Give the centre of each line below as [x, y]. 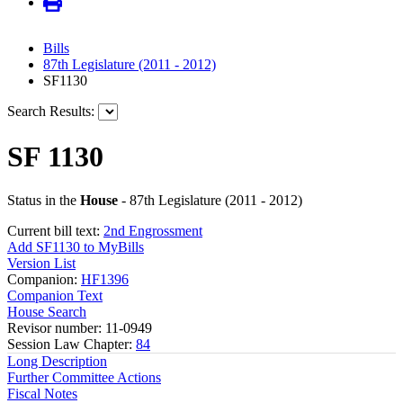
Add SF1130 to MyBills [76, 247]
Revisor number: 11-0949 [80, 328]
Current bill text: [55, 231]
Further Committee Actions [84, 378]
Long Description [57, 362]
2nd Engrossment [153, 231]
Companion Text [55, 296]
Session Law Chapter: [72, 345]
